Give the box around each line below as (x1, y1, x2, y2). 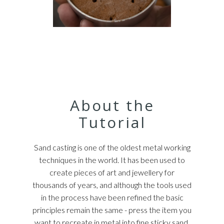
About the (69, 94, 154, 115)
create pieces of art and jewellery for (49, 167, 174, 177)
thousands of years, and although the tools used (32, 179, 191, 189)
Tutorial (78, 111, 146, 132)
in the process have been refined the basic (40, 192, 183, 202)
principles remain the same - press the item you (32, 204, 191, 214)
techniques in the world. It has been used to (39, 154, 185, 164)
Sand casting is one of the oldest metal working (33, 142, 190, 152)
